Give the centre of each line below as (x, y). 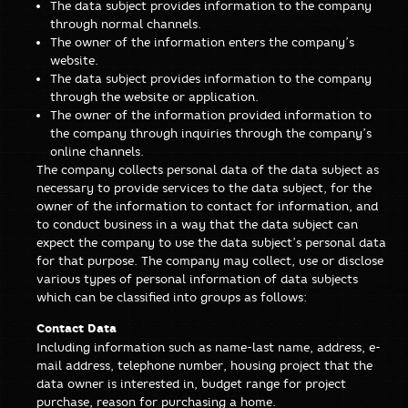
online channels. (97, 151)
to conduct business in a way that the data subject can (197, 224)
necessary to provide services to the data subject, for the (204, 187)
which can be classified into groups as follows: (172, 296)
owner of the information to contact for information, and (207, 205)
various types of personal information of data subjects (197, 278)
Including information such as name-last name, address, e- (209, 347)
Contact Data (76, 328)
